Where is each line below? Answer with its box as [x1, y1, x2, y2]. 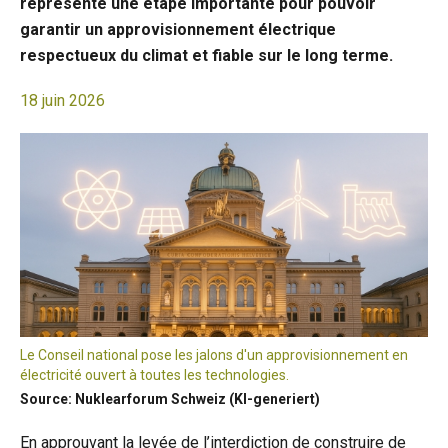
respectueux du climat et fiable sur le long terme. [20, 46, 393, 65]
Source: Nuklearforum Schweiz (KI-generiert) [20, 391, 320, 407]
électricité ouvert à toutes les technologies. [20, 367, 289, 383]
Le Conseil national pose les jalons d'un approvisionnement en [20, 347, 408, 363]
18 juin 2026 [20, 91, 105, 110]
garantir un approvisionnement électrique [20, 20, 336, 39]
